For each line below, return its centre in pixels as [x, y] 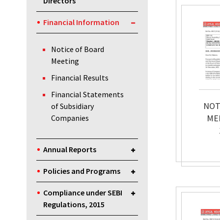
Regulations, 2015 [74, 205]
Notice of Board [77, 49]
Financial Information [81, 22]
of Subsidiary [72, 106]
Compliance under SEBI [82, 193]
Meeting [65, 61]
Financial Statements [87, 95]
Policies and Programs [82, 171]
